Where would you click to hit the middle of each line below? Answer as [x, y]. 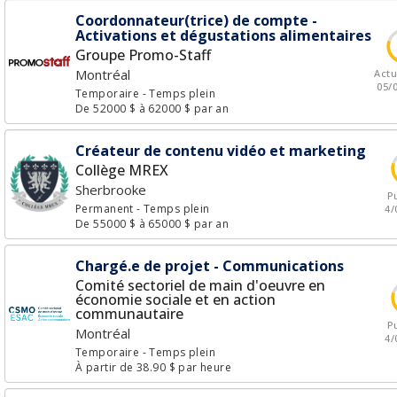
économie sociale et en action [175, 300]
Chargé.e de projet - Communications [210, 266]
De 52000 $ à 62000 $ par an [152, 109]
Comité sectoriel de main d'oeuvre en [200, 285]
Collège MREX [122, 170]
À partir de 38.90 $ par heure [154, 367]
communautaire [129, 314]
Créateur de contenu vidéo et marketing [221, 151]
